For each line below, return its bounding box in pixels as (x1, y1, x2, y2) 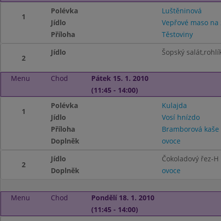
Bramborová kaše (161, 124, 219, 134)
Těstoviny (161, 30, 193, 39)
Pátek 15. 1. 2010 (91, 74, 148, 83)
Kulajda (161, 101, 187, 110)
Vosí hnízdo (161, 112, 200, 122)
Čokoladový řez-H (161, 154, 219, 163)
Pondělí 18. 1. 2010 (91, 193, 154, 202)
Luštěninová (161, 6, 202, 15)
